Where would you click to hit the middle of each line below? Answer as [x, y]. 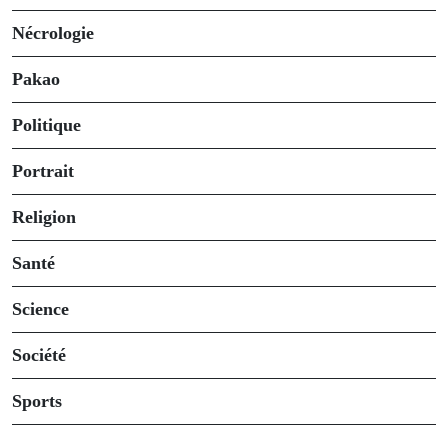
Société [39, 355]
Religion [44, 217]
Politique [46, 125]
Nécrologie [53, 33]
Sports [37, 401]
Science [40, 309]
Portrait [43, 171]
